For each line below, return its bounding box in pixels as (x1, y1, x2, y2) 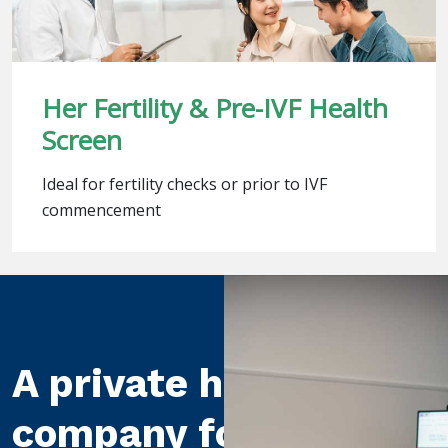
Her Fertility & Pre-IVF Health (42, 90, 388, 127)
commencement (42, 199, 161, 222)
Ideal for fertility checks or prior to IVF (42, 173, 327, 196)
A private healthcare (12, 360, 408, 408)
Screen (42, 122, 122, 159)
